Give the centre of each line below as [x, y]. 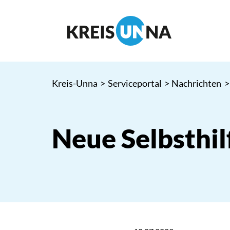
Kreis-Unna [74, 83]
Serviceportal [135, 83]
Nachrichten [197, 83]
